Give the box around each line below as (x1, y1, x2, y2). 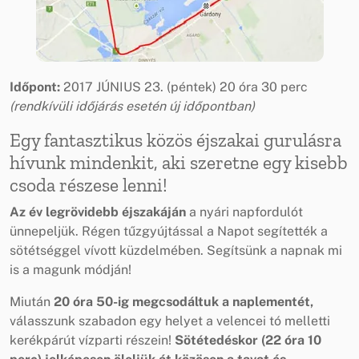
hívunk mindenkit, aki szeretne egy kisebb (10, 151, 348, 174)
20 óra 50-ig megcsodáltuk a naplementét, (54, 293, 313, 309)
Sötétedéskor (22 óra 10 (175, 332, 321, 348)
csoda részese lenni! (10, 173, 167, 196)
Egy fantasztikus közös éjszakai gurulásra (10, 128, 341, 151)
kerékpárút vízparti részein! (10, 332, 175, 348)
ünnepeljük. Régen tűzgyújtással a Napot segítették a (10, 223, 328, 239)
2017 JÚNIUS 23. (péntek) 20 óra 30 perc (60, 79, 308, 95)
